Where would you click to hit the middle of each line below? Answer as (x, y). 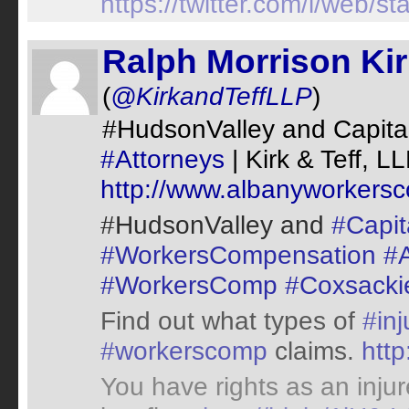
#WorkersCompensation (238, 255)
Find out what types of (231, 320)
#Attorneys (163, 159)
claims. (315, 351)
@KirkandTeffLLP (211, 96)
